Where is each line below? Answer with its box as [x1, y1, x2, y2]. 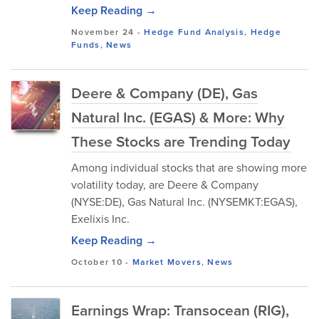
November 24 [71, 26, 135, 38]
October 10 [71, 256, 122, 268]
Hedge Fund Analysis [144, 26, 244, 38]
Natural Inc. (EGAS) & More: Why [71, 106, 285, 127]
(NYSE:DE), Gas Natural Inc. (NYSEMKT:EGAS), [71, 194, 298, 209]
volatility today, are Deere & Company [71, 177, 258, 192]
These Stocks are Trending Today [71, 130, 291, 152]
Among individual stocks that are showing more [71, 159, 307, 175]
